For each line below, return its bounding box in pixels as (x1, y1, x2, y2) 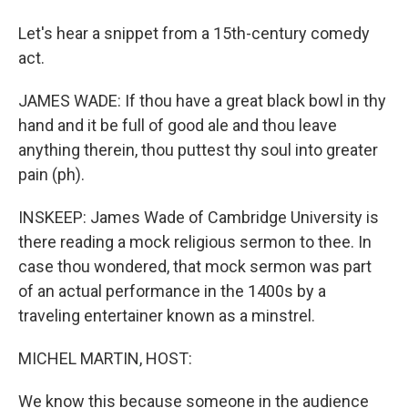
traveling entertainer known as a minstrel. (18, 306, 315, 325)
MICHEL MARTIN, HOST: (18, 349, 192, 368)
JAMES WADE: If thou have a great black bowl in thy (18, 91, 386, 110)
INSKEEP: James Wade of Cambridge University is (18, 208, 379, 227)
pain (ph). (18, 165, 85, 184)
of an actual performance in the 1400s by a (18, 281, 326, 301)
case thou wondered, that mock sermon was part (18, 257, 372, 276)
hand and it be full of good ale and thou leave (18, 116, 337, 135)
